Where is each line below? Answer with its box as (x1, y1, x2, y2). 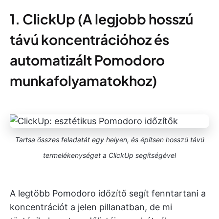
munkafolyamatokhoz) (10, 72, 157, 89)
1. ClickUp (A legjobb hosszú (10, 10, 193, 27)
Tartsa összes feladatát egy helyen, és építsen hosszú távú (15, 135, 204, 144)
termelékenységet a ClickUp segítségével (43, 151, 176, 159)
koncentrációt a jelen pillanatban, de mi (10, 202, 172, 212)
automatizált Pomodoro (10, 51, 165, 68)
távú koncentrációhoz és (10, 31, 169, 48)
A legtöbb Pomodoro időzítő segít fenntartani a (10, 188, 206, 198)
